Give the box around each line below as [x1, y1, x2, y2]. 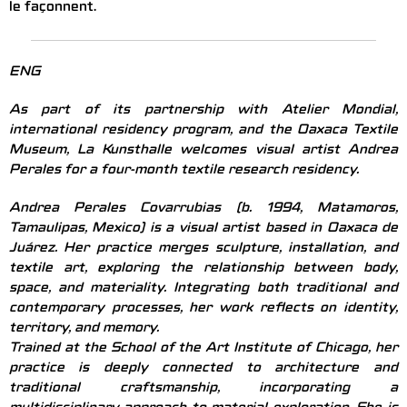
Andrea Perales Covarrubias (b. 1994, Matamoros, [9, 202, 398, 217]
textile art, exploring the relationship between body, [9, 262, 398, 277]
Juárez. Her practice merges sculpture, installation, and [9, 242, 398, 257]
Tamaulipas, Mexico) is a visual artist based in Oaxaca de [9, 222, 398, 237]
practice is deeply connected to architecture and [9, 362, 398, 377]
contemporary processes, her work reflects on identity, [9, 302, 398, 317]
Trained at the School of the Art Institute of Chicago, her [9, 342, 398, 357]
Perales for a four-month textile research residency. [9, 164, 359, 179]
